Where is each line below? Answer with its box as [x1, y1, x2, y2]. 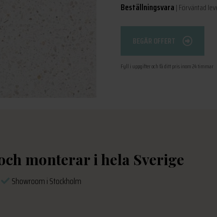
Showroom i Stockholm [10, 174, 81, 188]
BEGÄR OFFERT [133, 35, 175, 47]
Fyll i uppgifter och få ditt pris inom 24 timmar [121, 61, 214, 71]
